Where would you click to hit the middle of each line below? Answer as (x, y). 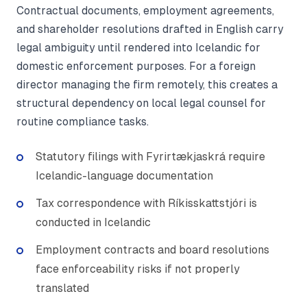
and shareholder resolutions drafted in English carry (150, 29)
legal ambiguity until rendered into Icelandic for (138, 48)
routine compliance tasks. (83, 122)
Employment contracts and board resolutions (152, 250)
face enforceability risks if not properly (138, 269)
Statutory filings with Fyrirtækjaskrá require (150, 157)
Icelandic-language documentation (124, 176)
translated (62, 288)
